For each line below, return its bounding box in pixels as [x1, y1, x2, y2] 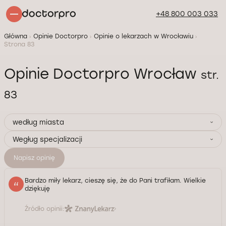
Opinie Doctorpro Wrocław [4, 65, 201, 82]
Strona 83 [4, 41, 34, 48]
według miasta [13, 118, 64, 126]
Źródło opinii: [25, 205, 65, 212]
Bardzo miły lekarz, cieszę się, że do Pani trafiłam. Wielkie [25, 177, 206, 184]
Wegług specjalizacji [13, 135, 82, 143]
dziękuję [25, 185, 50, 192]
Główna [4, 33, 27, 40]
